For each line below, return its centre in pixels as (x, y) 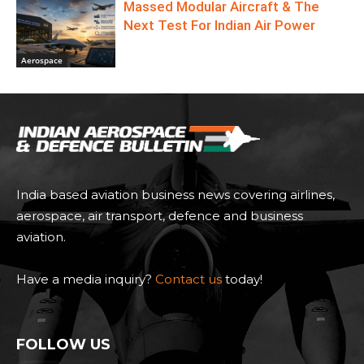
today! (242, 279)
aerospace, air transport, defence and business (160, 216)
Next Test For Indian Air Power (220, 26)
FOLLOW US (63, 344)
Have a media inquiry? (86, 279)
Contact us (188, 279)
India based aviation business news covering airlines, (175, 195)
